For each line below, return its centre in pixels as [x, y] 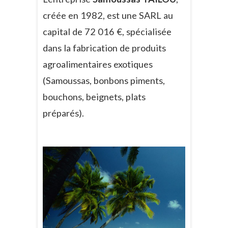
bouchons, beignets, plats [94, 97]
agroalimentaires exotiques [98, 64]
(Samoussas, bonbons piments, [104, 81]
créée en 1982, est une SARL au [108, 16]
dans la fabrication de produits [104, 48]
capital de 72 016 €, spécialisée [107, 32]
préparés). [63, 113]
